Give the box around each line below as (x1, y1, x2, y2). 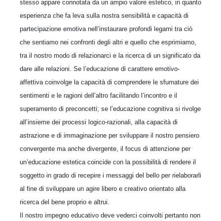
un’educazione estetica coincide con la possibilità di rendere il (20, 158, 196, 166)
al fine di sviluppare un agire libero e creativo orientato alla (20, 184, 185, 192)
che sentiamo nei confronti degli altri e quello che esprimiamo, (20, 38, 196, 46)
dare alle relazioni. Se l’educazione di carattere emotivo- (20, 65, 180, 73)
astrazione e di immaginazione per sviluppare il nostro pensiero (20, 131, 199, 139)
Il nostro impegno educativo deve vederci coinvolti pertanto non (20, 211, 200, 219)
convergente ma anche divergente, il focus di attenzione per (20, 145, 190, 152)
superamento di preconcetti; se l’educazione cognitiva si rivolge (20, 105, 201, 112)
